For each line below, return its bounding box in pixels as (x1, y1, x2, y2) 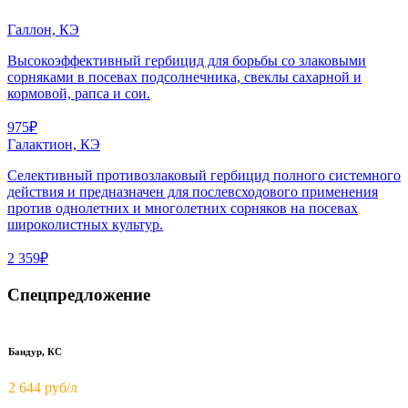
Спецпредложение (7, 284, 150, 304)
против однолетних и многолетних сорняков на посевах (7, 200, 358, 217)
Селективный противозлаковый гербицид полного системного (7, 168, 401, 184)
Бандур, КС (8, 345, 62, 357)
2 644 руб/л (8, 379, 77, 395)
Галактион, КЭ (7, 137, 100, 153)
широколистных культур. (7, 217, 163, 233)
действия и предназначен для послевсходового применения (7, 184, 378, 200)
